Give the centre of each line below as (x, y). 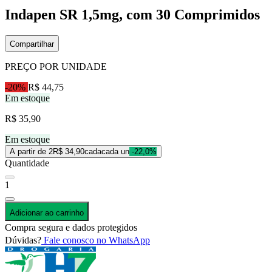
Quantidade (27, 163)
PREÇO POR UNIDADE (56, 66)
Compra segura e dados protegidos (71, 227)
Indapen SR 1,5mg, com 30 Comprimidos (132, 14)
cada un (115, 151)
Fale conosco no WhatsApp (96, 240)
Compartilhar (32, 44)
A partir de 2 (31, 151)
